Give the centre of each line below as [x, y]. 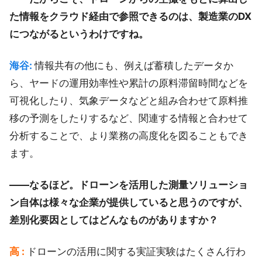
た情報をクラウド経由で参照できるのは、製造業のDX [130, 17]
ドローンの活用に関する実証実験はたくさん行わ [136, 252]
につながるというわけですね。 [79, 34]
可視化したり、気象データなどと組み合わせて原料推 [129, 101]
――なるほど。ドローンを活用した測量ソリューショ [129, 185]
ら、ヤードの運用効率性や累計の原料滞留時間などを [129, 83]
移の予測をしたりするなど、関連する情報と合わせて [129, 118]
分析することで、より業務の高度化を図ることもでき [129, 136]
